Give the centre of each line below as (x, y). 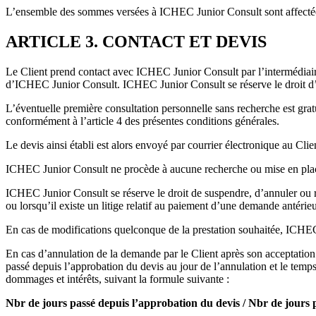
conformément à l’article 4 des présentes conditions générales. (142, 121)
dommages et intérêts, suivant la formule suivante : (117, 279)
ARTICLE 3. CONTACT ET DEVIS (136, 41)
